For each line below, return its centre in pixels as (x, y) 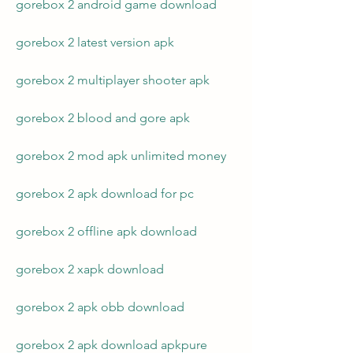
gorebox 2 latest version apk (95, 42)
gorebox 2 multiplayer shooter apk (113, 80)
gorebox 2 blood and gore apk (103, 118)
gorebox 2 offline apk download (106, 231)
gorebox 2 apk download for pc (105, 193)
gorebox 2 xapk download (90, 269)
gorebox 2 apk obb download (100, 307)
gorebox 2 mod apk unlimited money (121, 156)
